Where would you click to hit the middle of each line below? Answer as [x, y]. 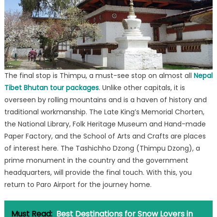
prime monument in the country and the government [96, 160]
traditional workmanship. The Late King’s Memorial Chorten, [104, 112]
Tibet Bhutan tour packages [51, 87]
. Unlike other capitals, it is [142, 87]
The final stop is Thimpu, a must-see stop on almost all [99, 75]
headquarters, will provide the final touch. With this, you [98, 172]
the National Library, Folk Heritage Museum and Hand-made [105, 124]
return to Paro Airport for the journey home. [78, 184]
